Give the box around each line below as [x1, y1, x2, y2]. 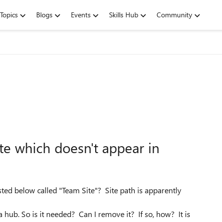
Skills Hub [109, 10, 138, 19]
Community [157, 10, 192, 19]
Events [71, 10, 91, 19]
